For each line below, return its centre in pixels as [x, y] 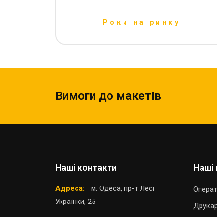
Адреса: [70, 189]
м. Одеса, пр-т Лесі [123, 189]
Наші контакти [86, 168]
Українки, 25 [75, 202]
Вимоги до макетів [108, 96]
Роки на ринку [141, 23]
